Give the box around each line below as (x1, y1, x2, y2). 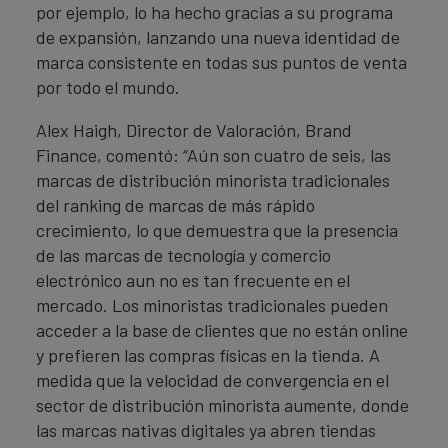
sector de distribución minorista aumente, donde (36, 394, 409, 416)
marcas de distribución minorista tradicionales (36, 169, 390, 191)
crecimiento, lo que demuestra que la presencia (36, 219, 398, 241)
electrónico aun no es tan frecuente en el (36, 269, 350, 291)
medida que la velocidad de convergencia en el (36, 369, 389, 391)
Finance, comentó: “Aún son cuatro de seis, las (36, 144, 391, 166)
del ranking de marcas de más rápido (36, 194, 315, 216)
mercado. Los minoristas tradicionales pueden (36, 294, 388, 316)
